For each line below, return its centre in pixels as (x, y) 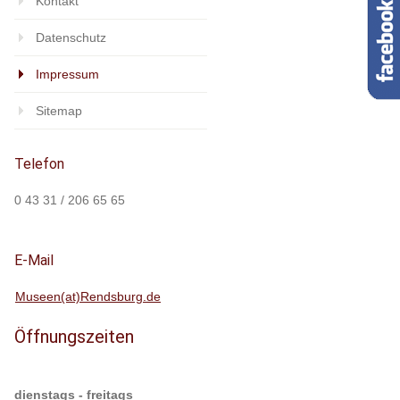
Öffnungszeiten (74, 337)
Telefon (39, 164)
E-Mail (34, 261)
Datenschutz (71, 38)
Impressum (67, 75)
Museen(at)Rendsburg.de (88, 297)
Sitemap (59, 111)
